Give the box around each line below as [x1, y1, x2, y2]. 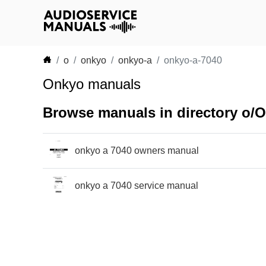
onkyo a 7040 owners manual [75, 145, 199, 156]
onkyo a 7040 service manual [75, 180, 198, 191]
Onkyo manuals [43, 76, 141, 92]
